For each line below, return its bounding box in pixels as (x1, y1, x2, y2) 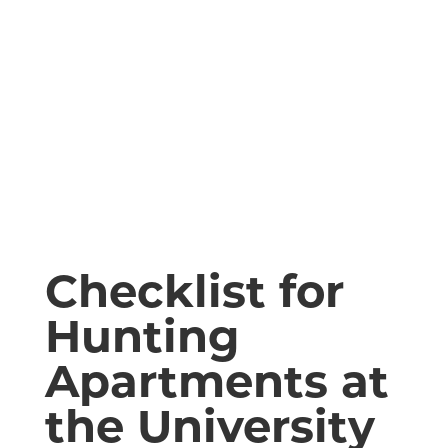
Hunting (44, 308, 240, 363)
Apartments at (44, 353, 389, 408)
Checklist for (44, 263, 344, 318)
